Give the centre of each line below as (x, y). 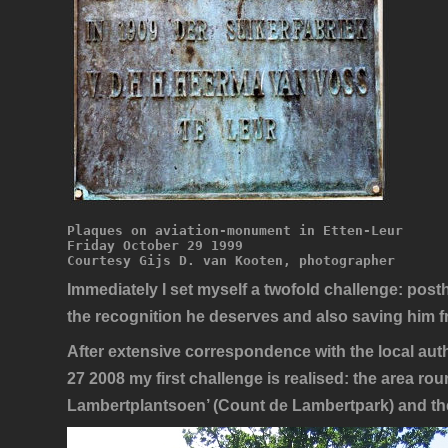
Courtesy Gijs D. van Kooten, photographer (231, 261)
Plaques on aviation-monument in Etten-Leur (235, 231)
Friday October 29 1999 (155, 246)
